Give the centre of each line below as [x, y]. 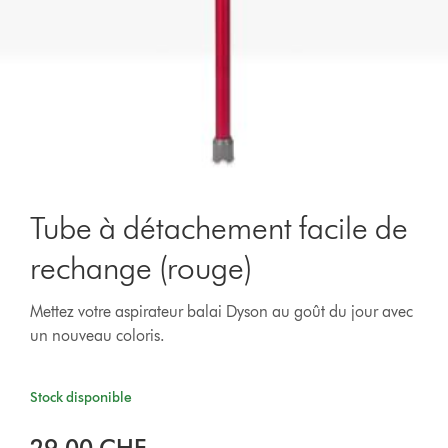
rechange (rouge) [141, 267]
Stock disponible [81, 397]
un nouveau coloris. [98, 335]
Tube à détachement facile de [219, 227]
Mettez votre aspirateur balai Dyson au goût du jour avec [222, 311]
